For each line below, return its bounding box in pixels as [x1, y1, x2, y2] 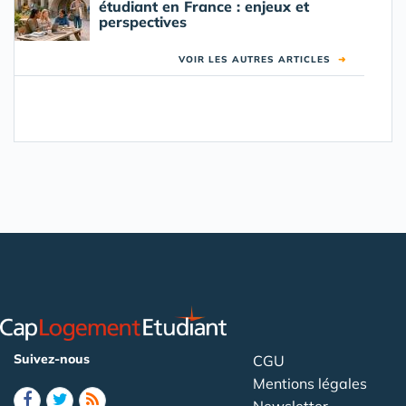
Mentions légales [253, 374, 367, 393]
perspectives [99, 13, 187, 31]
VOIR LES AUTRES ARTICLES [179, 53, 338, 65]
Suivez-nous [14, 351, 90, 368]
